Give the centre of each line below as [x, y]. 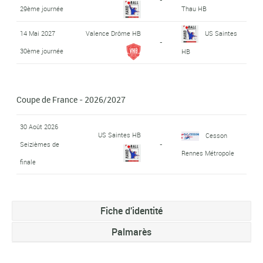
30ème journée [41, 50]
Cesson [216, 135]
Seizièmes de [39, 144]
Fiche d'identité [131, 210]
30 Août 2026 [39, 126]
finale [28, 161]
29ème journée [41, 8]
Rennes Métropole [208, 153]
